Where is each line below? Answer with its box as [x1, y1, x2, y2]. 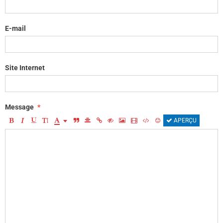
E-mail [5, 24, 26, 33]
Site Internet [5, 64, 45, 72]
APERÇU [172, 117, 197, 124]
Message [5, 103, 34, 111]
